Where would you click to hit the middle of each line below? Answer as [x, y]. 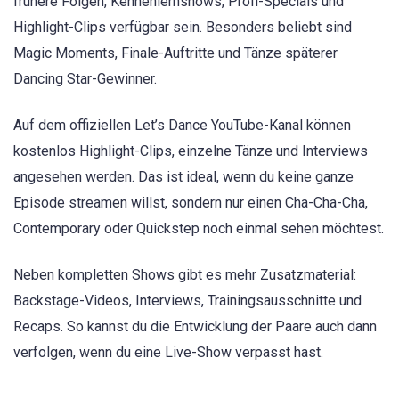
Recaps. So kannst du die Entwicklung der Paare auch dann [195, 327]
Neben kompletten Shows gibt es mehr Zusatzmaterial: [185, 275]
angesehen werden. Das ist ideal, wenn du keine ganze [183, 176]
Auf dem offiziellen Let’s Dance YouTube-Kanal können [182, 125]
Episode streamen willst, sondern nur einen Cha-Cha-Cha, [191, 202]
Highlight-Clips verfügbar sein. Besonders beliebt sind [183, 27]
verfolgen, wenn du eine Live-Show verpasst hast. [168, 353]
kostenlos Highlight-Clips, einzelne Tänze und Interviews [191, 151]
